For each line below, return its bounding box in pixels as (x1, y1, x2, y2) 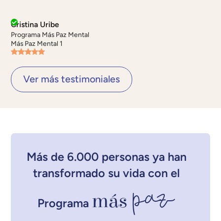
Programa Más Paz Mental (11, 31, 90, 39)
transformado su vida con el (33, 166, 181, 180)
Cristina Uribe (11, 20, 60, 30)
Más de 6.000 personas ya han (27, 149, 187, 164)
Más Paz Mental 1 (11, 39, 63, 48)
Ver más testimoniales (23, 73, 120, 85)
